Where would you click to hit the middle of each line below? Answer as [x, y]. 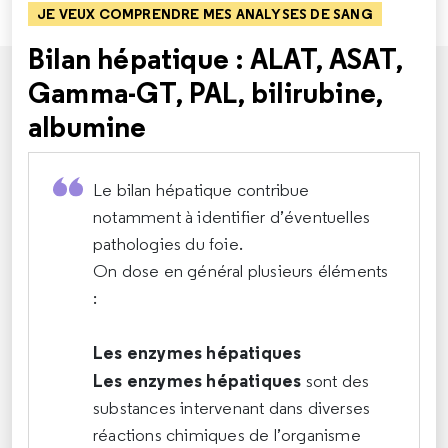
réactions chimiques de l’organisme [227, 434]
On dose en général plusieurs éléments [241, 270]
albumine [87, 126]
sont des [335, 380]
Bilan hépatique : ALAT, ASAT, [215, 58]
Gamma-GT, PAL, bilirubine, [206, 92]
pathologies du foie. [170, 243]
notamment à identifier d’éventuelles [232, 216]
